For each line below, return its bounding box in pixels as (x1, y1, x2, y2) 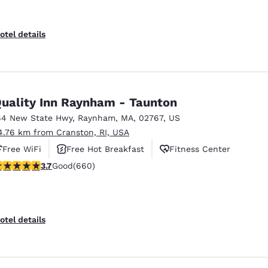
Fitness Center (169, 144, 230, 154)
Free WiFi (2, 144, 41, 154)
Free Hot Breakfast (66, 144, 144, 154)
